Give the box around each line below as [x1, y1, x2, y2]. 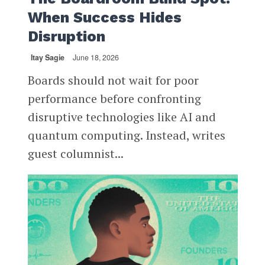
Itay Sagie [30, 51, 64, 63]
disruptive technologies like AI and [27, 108, 216, 125]
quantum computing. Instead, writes [27, 127, 225, 143]
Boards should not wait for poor [27, 72, 199, 88]
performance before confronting [27, 90, 201, 106]
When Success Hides [27, 8, 182, 26]
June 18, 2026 [72, 51, 119, 63]
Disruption [27, 27, 105, 45]
